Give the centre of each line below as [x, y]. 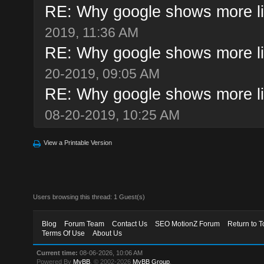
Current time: [57, 253]
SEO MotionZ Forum [188, 224]
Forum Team [85, 224]
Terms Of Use [64, 233]
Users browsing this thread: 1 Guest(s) [89, 197]
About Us [108, 233]
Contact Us [130, 224]
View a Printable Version [78, 142]
